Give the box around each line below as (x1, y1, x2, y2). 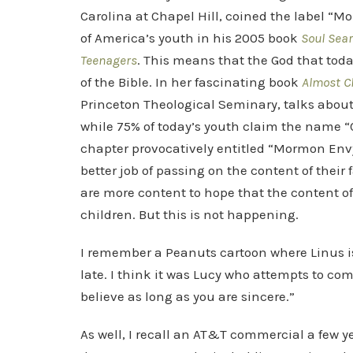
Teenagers (80, 52, 137, 68)
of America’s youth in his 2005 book (80, 30, 301, 46)
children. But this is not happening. (80, 206, 299, 222)
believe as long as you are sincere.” (80, 288, 295, 304)
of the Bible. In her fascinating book (80, 74, 302, 90)
